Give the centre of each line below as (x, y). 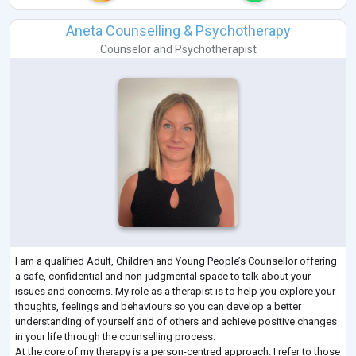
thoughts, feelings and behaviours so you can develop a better (158, 306)
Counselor (125, 50)
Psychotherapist (215, 50)
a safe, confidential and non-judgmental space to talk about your (163, 276)
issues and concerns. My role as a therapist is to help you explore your (175, 291)
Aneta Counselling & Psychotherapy (178, 31)
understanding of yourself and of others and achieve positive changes (176, 321)
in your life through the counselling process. (115, 336)
